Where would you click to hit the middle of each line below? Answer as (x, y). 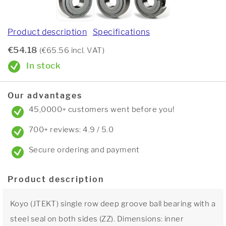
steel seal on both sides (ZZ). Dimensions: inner (97, 219)
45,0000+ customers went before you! (102, 109)
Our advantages (45, 96)
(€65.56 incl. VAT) (72, 50)
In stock (42, 66)
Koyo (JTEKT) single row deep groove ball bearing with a (113, 204)
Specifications (121, 32)
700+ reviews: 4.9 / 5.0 (71, 130)
